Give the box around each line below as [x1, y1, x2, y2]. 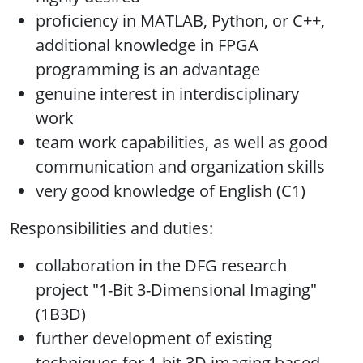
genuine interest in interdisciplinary [36, 83, 299, 105]
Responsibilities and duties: [10, 217, 213, 240]
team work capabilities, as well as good [36, 131, 327, 154]
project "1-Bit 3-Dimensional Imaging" [36, 279, 317, 301]
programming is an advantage [36, 58, 260, 81]
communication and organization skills [36, 156, 325, 178]
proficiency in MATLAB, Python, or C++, [36, 10, 325, 32]
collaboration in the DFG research [36, 254, 287, 277]
